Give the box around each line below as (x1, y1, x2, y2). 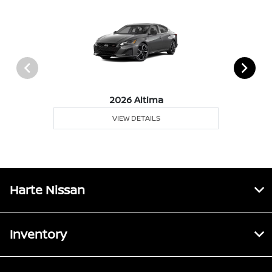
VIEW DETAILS (112, 113, 160, 124)
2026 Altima (109, 93, 163, 107)
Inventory (10, 226, 67, 243)
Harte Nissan (10, 182, 85, 199)
